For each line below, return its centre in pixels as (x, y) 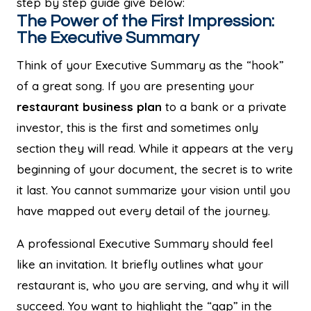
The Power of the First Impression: (145, 21)
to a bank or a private (224, 106)
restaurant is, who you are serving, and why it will (153, 285)
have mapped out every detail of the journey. (143, 210)
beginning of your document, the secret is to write (155, 169)
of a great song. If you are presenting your (135, 85)
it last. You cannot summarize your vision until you (153, 190)
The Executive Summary (108, 37)
